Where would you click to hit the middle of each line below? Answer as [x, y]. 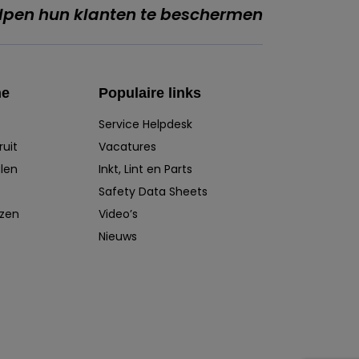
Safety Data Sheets [153, 191]
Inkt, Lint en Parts [145, 169]
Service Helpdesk [145, 124]
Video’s [118, 214]
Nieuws [117, 236]
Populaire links [149, 93]
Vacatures [127, 146]
